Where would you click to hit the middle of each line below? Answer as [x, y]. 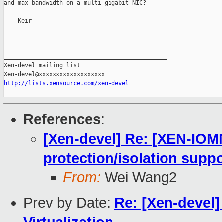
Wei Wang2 [139, 178]
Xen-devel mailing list [42, 66]
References [62, 120]
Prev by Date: [69, 203]
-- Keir [18, 21]
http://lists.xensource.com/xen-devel [66, 83]
